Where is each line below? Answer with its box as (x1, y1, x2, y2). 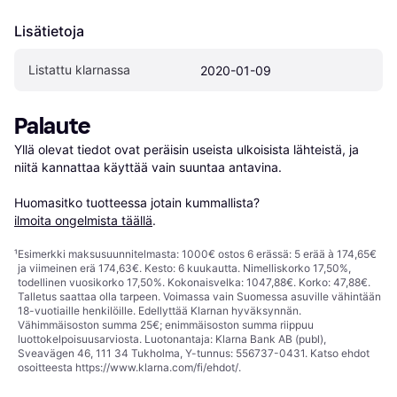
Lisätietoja (14, 22, 84, 41)
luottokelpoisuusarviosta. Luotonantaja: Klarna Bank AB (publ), (18, 332, 326, 346)
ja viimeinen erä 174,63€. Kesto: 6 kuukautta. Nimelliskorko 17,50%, (18, 261, 351, 276)
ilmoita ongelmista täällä (14, 213, 152, 229)
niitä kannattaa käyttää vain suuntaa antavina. (14, 160, 282, 175)
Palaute (14, 113, 90, 141)
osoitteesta (18, 361, 75, 375)
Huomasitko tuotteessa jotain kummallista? (14, 195, 263, 211)
